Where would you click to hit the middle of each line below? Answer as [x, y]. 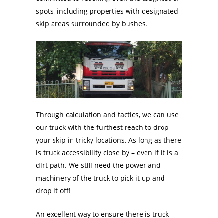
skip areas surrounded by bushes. [92, 24]
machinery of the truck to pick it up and [100, 178]
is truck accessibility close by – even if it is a [107, 153]
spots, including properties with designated [107, 11]
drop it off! [53, 191]
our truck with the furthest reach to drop [102, 127]
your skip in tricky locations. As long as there [109, 140]
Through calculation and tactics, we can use [107, 115]
